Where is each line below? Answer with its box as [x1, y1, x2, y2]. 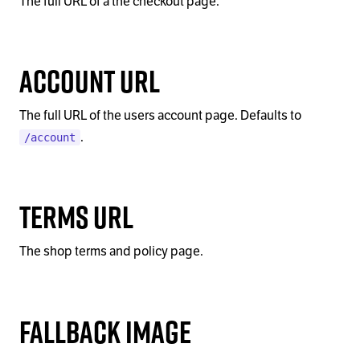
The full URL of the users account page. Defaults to [19, 108, 301, 125]
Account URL [19, 58, 160, 103]
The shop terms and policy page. [19, 243, 203, 260]
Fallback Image [19, 309, 191, 354]
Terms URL [19, 194, 133, 239]
